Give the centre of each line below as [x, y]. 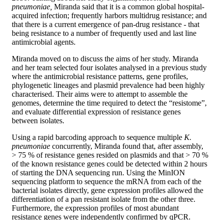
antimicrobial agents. [44, 42]
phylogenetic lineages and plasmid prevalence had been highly [108, 85]
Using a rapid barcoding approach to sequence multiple [98, 137]
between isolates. [38, 120]
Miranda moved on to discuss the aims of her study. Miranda [105, 58]
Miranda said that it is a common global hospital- [128, 6]
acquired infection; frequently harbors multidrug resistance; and [109, 15]
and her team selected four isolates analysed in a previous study [109, 67]
